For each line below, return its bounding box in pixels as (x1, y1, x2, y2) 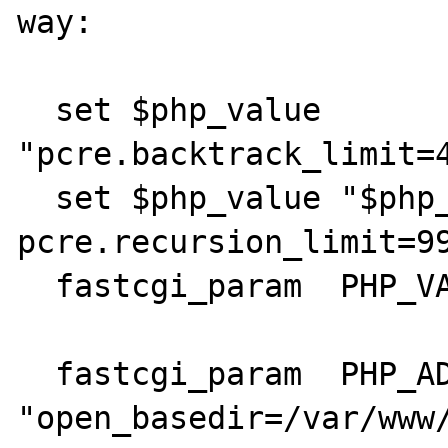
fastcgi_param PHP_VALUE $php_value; (17, 267, 56, 304)
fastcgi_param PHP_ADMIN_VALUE (17, 355, 56, 392)
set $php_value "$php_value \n (17, 179, 56, 216)
